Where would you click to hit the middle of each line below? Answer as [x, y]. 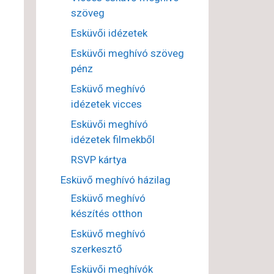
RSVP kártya [98, 160]
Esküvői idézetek [109, 33]
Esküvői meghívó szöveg [127, 54]
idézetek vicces [106, 104]
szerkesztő [96, 249]
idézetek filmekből [113, 140]
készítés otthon [106, 214]
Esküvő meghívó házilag [115, 180]
